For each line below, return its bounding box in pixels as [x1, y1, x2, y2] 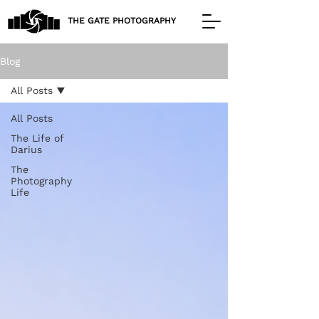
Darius [11, 144, 42, 155]
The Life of [11, 132, 63, 144]
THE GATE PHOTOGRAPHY [68, 16, 176, 26]
